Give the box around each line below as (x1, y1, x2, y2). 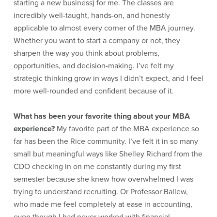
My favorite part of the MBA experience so (55, 123, 199, 134)
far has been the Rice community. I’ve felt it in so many (14, 136, 198, 147)
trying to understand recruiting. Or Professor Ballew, (14, 186, 188, 197)
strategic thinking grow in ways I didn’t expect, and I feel (14, 73, 203, 84)
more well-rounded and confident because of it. (14, 85, 174, 96)
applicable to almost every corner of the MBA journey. (14, 22, 195, 33)
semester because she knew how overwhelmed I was (14, 173, 193, 185)
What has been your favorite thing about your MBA (14, 110, 190, 122)
